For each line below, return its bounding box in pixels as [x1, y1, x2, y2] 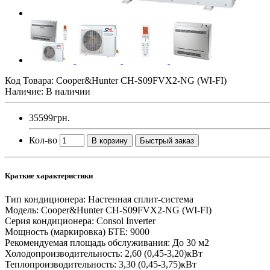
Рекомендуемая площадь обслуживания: [5, 237, 170, 248]
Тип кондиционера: [5, 194, 86, 205]
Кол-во [29, 134, 57, 145]
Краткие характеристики [5, 171, 93, 181]
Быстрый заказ [140, 136, 194, 145]
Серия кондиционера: [5, 216, 94, 227]
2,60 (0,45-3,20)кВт [125, 248, 202, 259]
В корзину [92, 136, 128, 145]
